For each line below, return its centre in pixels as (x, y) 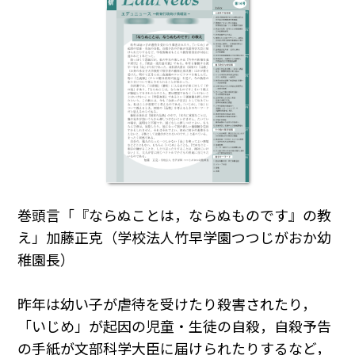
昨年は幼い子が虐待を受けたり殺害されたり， (167, 304)
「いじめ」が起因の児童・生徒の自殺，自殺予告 (175, 326)
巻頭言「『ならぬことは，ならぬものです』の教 (175, 215)
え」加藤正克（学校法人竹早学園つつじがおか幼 (175, 237)
